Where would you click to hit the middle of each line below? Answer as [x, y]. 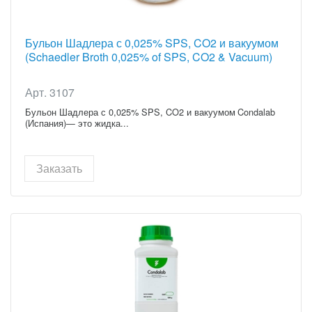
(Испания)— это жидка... [77, 123]
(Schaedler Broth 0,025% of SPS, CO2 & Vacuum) [149, 57]
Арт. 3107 [50, 93]
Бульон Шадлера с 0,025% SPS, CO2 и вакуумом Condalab [150, 112]
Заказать [59, 169]
